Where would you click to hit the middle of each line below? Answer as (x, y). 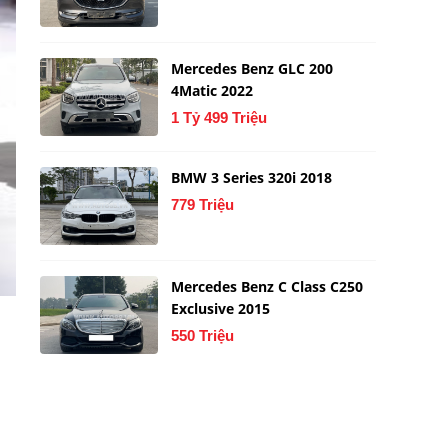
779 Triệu (203, 204)
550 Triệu (203, 335)
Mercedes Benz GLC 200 (252, 68)
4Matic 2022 (212, 90)
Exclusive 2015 (221, 308)
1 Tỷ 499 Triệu (219, 117)
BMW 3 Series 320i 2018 (252, 177)
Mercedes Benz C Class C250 (267, 286)
